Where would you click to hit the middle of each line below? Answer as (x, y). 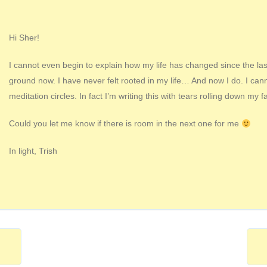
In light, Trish (33, 151)
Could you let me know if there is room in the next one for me (125, 124)
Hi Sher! (24, 38)
